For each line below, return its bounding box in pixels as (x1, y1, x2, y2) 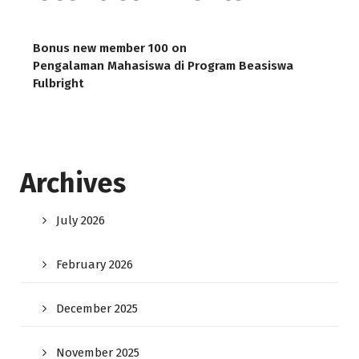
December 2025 (56, 301, 138, 317)
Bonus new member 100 (33, 41, 168, 56)
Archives (20, 167, 126, 200)
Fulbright (33, 76, 84, 91)
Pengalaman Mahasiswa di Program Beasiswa (33, 58, 293, 74)
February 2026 (56, 257, 133, 272)
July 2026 (56, 213, 105, 228)
